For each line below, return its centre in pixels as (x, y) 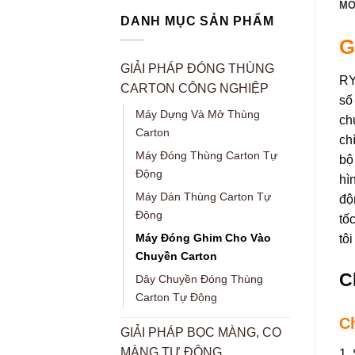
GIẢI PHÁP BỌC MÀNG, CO (201, 333)
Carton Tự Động (176, 298)
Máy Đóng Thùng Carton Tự (206, 156)
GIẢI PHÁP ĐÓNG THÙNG (197, 69)
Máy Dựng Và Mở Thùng (198, 115)
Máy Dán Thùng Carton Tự (203, 197)
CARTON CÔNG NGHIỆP (195, 89)
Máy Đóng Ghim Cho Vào (203, 238)
